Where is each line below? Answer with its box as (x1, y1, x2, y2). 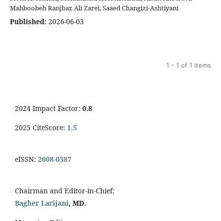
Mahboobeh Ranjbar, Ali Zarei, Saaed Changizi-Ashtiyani (10, 3, 179, 12)
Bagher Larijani (15, 198, 69, 208)
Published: (10, 16, 46, 26)
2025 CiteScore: (15, 122, 67, 132)
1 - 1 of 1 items (166, 61, 211, 69)
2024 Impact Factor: (15, 103, 82, 113)
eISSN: (15, 154, 38, 164)
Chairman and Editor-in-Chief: (15, 185, 116, 195)
